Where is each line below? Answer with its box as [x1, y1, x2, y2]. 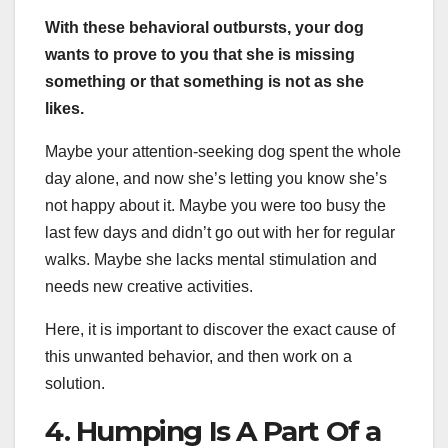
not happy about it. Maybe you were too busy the [45, 197, 386, 215]
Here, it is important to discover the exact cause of [45, 321, 395, 339]
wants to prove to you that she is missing [45, 46, 355, 64]
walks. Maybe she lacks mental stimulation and [45, 251, 377, 269]
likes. [45, 100, 84, 118]
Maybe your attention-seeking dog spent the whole [45, 143, 401, 161]
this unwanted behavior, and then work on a [45, 348, 352, 366]
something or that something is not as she [45, 73, 364, 91]
